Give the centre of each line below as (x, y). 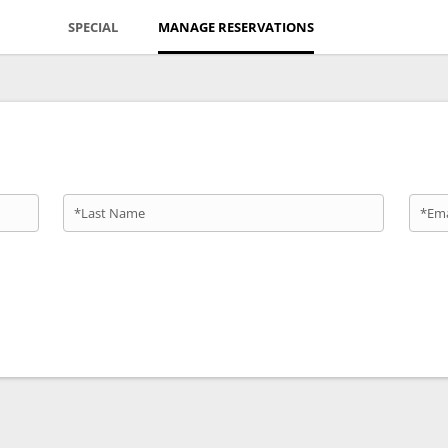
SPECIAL (93, 27)
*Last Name (110, 213)
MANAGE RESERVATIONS (236, 27)
